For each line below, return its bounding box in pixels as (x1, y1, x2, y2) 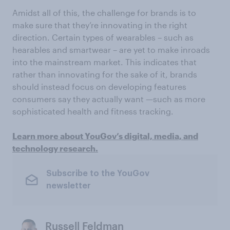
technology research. (12, 143, 98, 153)
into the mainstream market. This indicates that (12, 56, 197, 67)
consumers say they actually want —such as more (12, 93, 205, 104)
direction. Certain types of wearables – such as (12, 32, 194, 42)
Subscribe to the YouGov (46, 169, 149, 178)
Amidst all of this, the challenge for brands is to (12, 7, 196, 17)
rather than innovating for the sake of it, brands (12, 69, 197, 79)
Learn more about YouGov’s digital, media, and (12, 130, 198, 141)
